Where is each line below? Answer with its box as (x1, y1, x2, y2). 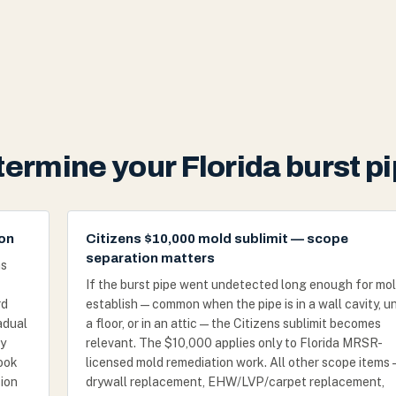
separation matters (86, 251, 215, 265)
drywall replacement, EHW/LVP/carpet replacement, (86, 375, 385, 389)
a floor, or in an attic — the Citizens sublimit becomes (86, 316, 381, 331)
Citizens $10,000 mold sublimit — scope (86, 232, 348, 246)
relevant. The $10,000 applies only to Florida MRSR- (86, 336, 383, 350)
